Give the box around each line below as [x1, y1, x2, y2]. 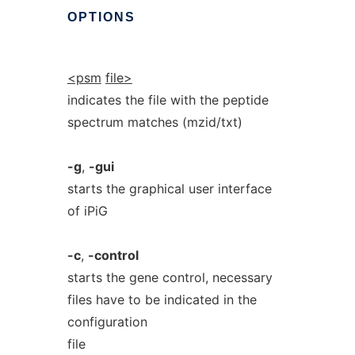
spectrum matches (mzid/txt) [67, 114, 242, 130]
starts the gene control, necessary [67, 269, 273, 285]
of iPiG [67, 203, 108, 219]
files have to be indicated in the [67, 292, 257, 307]
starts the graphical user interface [67, 181, 272, 197]
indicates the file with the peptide [67, 92, 269, 108]
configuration [67, 314, 147, 330]
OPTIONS [67, 10, 136, 24]
